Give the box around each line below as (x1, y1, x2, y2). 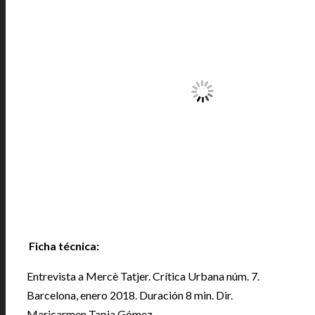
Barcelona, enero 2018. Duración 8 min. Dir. (27, 288, 233, 302)
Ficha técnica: (29, 239, 99, 253)
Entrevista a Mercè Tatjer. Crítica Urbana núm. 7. (27, 269, 259, 283)
